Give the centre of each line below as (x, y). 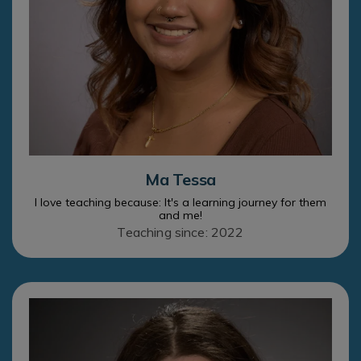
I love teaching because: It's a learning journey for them (180, 202)
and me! (180, 215)
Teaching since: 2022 (180, 232)
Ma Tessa (180, 179)
